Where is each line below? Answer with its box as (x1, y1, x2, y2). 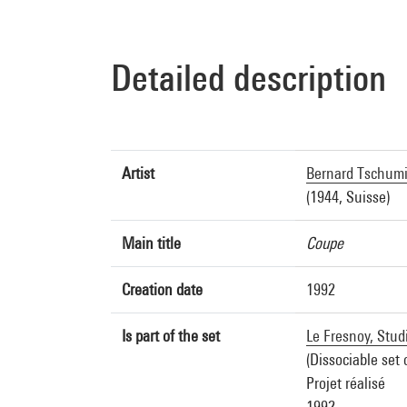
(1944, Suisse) (306, 187, 390, 206)
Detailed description (111, 56, 386, 99)
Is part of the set (122, 326, 220, 345)
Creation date (122, 280, 203, 299)
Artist (122, 164, 154, 183)
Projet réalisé (306, 373, 385, 392)
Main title (122, 233, 181, 253)
